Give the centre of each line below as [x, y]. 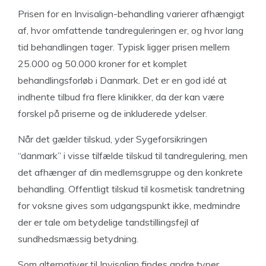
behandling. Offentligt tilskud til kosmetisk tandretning [131, 189]
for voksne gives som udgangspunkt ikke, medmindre [129, 205]
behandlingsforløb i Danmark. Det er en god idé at [122, 80]
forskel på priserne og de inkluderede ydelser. [113, 113]
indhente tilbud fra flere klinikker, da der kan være [121, 97]
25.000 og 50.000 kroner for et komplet [102, 64]
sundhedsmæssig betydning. [78, 239]
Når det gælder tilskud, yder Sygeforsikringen [113, 139]
